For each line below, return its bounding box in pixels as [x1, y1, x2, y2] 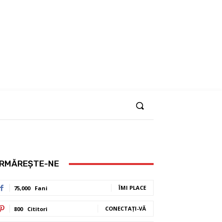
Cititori [27, 205, 48, 213]
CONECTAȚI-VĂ [105, 205, 146, 212]
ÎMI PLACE [118, 184, 146, 191]
